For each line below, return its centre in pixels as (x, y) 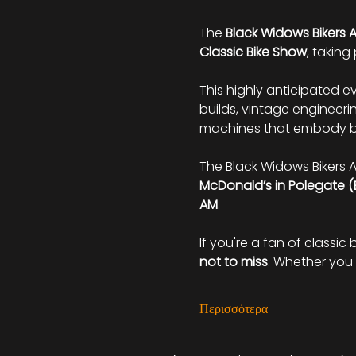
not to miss (233, 262)
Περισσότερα (233, 309)
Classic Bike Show (253, 52)
